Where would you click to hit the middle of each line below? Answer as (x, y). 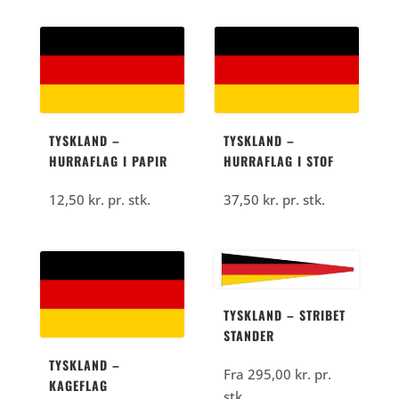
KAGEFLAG (78, 385)
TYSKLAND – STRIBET (285, 314)
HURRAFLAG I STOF (279, 161)
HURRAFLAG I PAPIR (108, 161)
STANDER (249, 335)
